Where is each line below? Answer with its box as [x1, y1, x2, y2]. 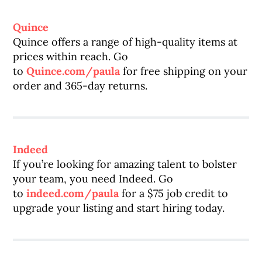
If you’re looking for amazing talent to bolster [13, 157, 237, 171]
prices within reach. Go [13, 50, 129, 63]
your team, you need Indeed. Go [13, 172, 174, 185]
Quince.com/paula [26, 64, 120, 78]
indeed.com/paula [26, 187, 119, 200]
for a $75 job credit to [119, 187, 229, 200]
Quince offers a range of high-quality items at [13, 35, 238, 49]
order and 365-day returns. [13, 79, 148, 92]
